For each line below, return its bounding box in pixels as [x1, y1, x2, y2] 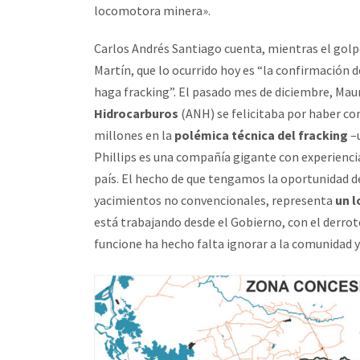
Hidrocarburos [94, 105, 178, 121]
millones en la [94, 127, 174, 143]
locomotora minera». [94, 2, 211, 18]
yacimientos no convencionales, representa [94, 192, 335, 208]
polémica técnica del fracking [174, 127, 348, 143]
